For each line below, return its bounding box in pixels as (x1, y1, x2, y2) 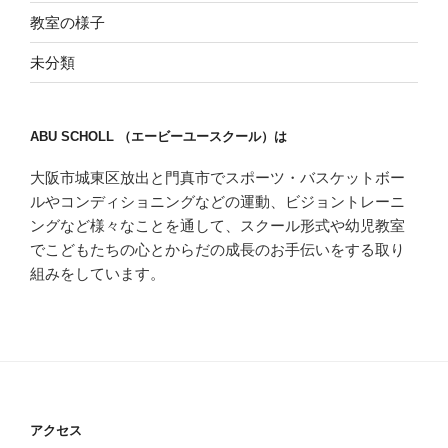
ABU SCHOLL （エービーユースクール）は (30, 129, 287, 145)
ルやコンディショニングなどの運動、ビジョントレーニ (30, 192, 405, 210)
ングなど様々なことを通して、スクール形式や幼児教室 (30, 216, 405, 234)
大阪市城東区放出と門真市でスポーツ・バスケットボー (30, 168, 405, 186)
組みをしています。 (30, 264, 165, 282)
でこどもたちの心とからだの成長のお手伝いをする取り (30, 240, 405, 258)
